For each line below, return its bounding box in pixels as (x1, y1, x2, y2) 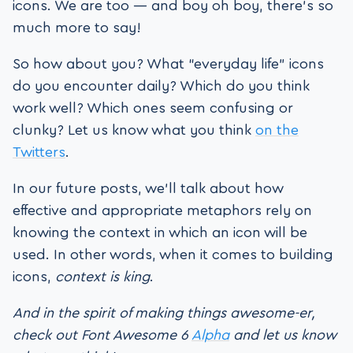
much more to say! (13, 20, 141, 35)
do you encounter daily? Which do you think (13, 78, 310, 93)
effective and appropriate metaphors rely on (13, 203, 312, 217)
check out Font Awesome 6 (13, 327, 191, 342)
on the (255, 122, 299, 137)
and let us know (229, 327, 336, 342)
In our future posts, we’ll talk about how (13, 180, 284, 195)
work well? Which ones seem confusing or (13, 100, 293, 115)
